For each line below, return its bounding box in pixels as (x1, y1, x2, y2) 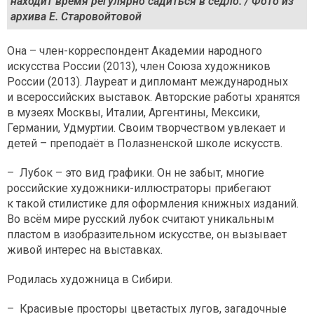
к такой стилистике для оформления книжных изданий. (7, 196, 299, 210)
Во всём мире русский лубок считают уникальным (7, 212, 274, 226)
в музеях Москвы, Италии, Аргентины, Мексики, (7, 105, 260, 119)
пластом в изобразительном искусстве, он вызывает (7, 227, 287, 241)
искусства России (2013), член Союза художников (7, 59, 271, 73)
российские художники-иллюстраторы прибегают (7, 181, 271, 195)
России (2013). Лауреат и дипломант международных (7, 74, 288, 88)
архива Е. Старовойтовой (11, 10, 142, 24)
